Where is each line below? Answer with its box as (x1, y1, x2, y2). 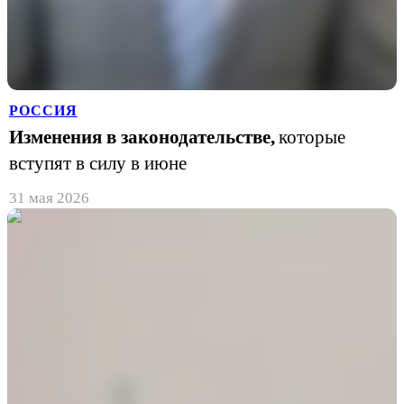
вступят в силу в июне (9, 153, 187, 173)
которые (279, 127, 345, 147)
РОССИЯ (9, 103, 78, 118)
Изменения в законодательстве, (9, 127, 275, 147)
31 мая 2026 (9, 189, 89, 207)
